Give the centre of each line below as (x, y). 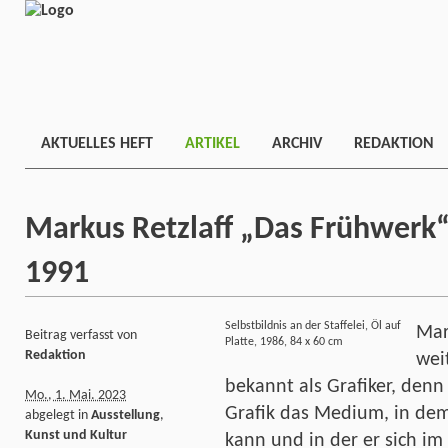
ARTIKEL (212, 144)
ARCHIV (297, 144)
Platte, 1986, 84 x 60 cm (284, 342)
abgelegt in (58, 415)
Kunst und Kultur (76, 435)
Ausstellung (125, 415)
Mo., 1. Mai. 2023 (75, 395)
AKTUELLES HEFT (97, 144)
